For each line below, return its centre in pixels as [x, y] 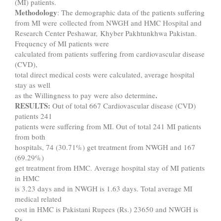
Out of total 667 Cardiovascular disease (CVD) [123, 105]
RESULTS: [33, 105]
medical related [38, 199]
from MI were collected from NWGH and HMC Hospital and [108, 22]
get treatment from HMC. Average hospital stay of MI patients [110, 167]
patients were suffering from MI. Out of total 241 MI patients [108, 126]
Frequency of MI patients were [62, 43]
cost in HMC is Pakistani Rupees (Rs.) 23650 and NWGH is [107, 209]
